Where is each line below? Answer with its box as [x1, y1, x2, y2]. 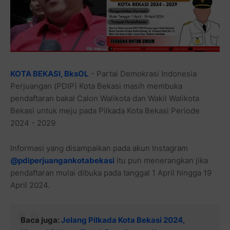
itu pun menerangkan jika [114, 155, 208, 165]
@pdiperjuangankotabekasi [10, 155, 114, 165]
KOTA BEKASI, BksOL [10, 68, 89, 79]
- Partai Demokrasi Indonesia [89, 68, 197, 79]
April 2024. [10, 180, 50, 190]
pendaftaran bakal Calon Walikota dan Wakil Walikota [10, 93, 199, 103]
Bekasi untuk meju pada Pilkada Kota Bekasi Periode [10, 105, 200, 116]
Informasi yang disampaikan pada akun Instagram [10, 143, 188, 153]
